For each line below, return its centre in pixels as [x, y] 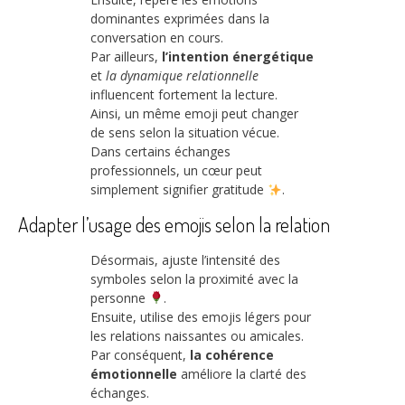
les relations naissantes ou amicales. [197, 335]
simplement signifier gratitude [179, 190]
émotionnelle [134, 373]
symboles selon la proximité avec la [194, 278]
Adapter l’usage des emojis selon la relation [174, 225]
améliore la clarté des [242, 373]
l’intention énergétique [238, 57]
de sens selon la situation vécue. [185, 133]
